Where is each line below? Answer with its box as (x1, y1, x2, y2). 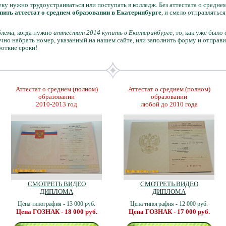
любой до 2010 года (140, 100, 198, 108)
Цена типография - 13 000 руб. (18, 200, 95, 207)
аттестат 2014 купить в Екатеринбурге (53, 29, 173, 36)
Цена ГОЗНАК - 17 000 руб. (128, 208, 210, 215)
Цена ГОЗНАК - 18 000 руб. (16, 208, 97, 215)
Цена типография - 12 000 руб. (130, 200, 208, 207)
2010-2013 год (36, 100, 77, 108)
